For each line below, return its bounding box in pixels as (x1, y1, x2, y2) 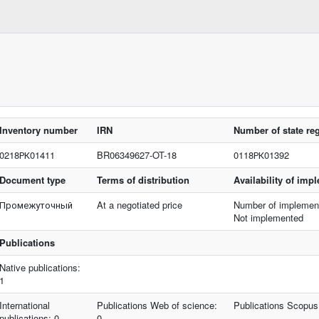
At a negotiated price (97, 198, 183, 211)
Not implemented (234, 211, 304, 224)
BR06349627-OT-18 (97, 148, 177, 162)
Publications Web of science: (97, 298, 218, 312)
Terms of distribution (97, 173, 190, 187)
